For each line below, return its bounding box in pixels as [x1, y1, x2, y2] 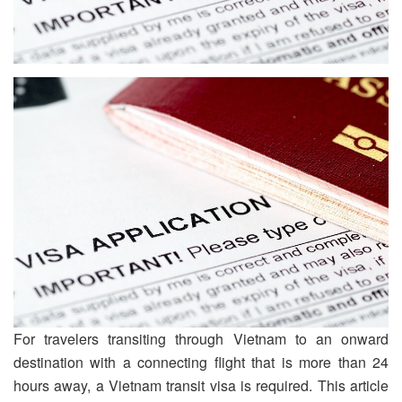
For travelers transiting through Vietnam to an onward [13, 328, 389, 349]
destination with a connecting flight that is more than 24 [13, 351, 389, 372]
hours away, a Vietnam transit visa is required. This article [13, 374, 389, 396]
